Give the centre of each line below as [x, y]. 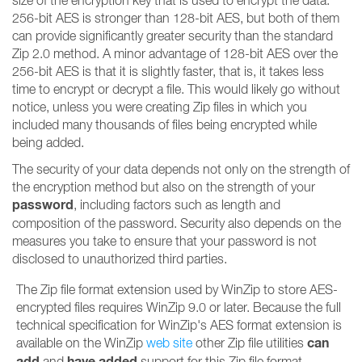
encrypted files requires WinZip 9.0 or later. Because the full [179, 307]
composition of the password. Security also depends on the [177, 223]
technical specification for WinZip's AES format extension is [179, 325]
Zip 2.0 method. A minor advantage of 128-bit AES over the [175, 53]
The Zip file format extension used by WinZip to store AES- [177, 289]
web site [169, 343]
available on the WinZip [81, 343]
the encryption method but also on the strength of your [164, 187]
